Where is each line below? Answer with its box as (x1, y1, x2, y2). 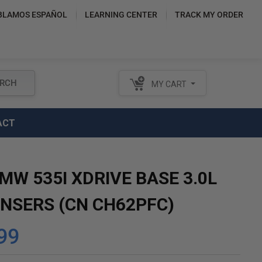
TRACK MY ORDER (174, 10, 243, 19)
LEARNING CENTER (84, 10, 157, 19)
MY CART (151, 80, 187, 89)
